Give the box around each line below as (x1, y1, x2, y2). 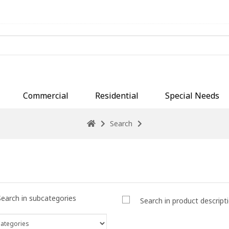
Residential (95, 89, 139, 101)
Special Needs (165, 89, 219, 101)
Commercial (23, 89, 68, 101)
